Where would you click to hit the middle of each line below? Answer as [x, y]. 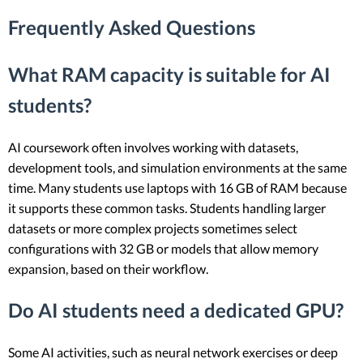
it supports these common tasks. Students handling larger [167, 208]
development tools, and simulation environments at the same [177, 168]
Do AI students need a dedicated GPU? [176, 310]
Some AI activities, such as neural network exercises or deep [173, 352]
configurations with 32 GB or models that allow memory [163, 249]
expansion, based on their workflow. [108, 269]
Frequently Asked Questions [132, 28]
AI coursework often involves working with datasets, [153, 147]
